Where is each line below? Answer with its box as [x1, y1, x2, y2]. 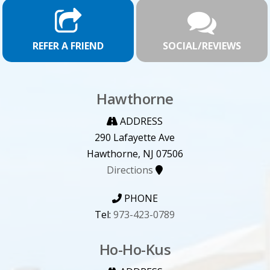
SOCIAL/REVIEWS [162, 39, 241, 52]
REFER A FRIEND [33, 39, 104, 52]
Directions [107, 163, 154, 177]
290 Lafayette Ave [95, 131, 175, 145]
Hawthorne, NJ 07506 [86, 147, 183, 161]
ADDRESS [118, 115, 163, 128]
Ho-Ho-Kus [99, 239, 171, 260]
